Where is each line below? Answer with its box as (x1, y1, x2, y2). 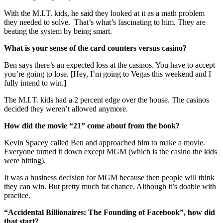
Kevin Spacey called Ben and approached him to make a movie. (4, 138, 205, 147)
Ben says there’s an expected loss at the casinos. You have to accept (4, 60, 215, 69)
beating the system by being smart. (4, 26, 112, 35)
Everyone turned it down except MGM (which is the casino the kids (4, 147, 217, 156)
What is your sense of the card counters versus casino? (4, 43, 187, 52)
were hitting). (4, 156, 46, 165)
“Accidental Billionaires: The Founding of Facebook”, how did (4, 208, 215, 217)
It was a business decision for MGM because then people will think (4, 173, 215, 182)
